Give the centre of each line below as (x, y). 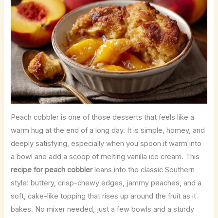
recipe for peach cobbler (52, 170)
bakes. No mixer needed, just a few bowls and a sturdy (103, 209)
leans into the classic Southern (144, 170)
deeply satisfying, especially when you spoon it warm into (106, 143)
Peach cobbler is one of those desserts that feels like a (103, 117)
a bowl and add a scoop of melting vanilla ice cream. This (105, 156)
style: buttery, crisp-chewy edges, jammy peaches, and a (106, 183)
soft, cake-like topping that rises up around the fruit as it (104, 196)
